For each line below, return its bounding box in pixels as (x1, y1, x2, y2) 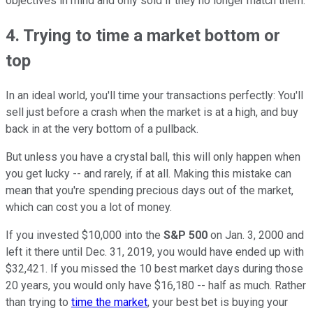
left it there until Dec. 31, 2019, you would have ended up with (6, 245, 304, 259)
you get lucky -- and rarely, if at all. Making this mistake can (6, 167, 291, 181)
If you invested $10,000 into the (6, 228, 163, 242)
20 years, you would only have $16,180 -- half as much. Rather (6, 279, 306, 293)
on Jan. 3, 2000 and (208, 228, 304, 242)
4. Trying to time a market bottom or (6, 26, 280, 46)
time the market (71, 296, 147, 310)
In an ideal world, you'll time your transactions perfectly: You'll (6, 89, 303, 103)
